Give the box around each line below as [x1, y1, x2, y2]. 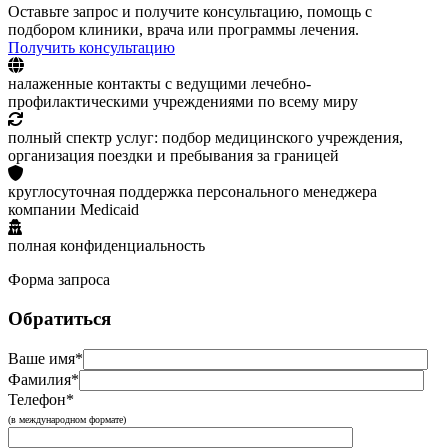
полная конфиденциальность [8, 237, 205, 255]
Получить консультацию [8, 39, 175, 57]
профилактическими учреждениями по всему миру [8, 93, 358, 111]
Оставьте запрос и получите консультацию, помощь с [8, 3, 372, 21]
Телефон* [8, 390, 74, 408]
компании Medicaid [8, 201, 139, 219]
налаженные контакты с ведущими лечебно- [8, 75, 311, 93]
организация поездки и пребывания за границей [8, 147, 339, 165]
